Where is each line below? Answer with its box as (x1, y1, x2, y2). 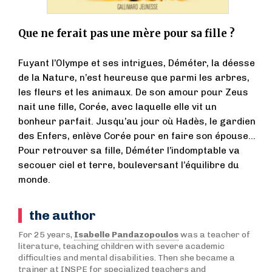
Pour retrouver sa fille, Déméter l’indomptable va (18, 145, 240, 157)
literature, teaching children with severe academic (18, 241, 225, 252)
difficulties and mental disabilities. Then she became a (18, 253, 235, 263)
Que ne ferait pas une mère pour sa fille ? (18, 27, 235, 41)
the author (29, 208, 95, 223)
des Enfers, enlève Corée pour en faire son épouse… (18, 131, 256, 142)
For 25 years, (18, 229, 74, 240)
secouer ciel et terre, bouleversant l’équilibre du (18, 160, 239, 171)
